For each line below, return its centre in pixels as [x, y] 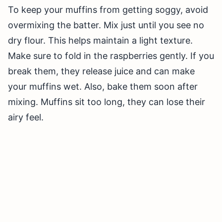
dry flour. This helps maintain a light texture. [100, 41]
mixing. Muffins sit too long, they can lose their [107, 102]
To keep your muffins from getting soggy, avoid [108, 10]
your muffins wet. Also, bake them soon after [103, 87]
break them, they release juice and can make [101, 71]
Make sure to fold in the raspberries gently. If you [111, 56]
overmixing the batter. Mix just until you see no [106, 25]
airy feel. [26, 117]
